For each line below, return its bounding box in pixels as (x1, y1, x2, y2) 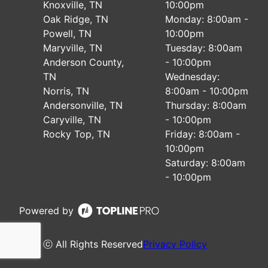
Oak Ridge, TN (43, 13, 108, 25)
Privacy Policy (143, 238, 207, 250)
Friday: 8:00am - (165, 128, 240, 140)
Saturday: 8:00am (165, 157, 245, 169)
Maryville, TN (43, 42, 102, 54)
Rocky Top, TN (43, 128, 110, 140)
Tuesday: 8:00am (165, 42, 242, 54)
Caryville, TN (43, 114, 101, 126)
